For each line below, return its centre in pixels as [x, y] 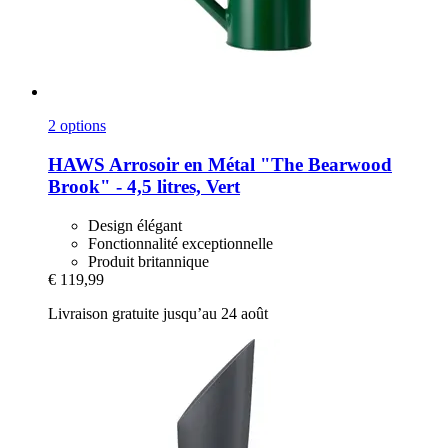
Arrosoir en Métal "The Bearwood [248, 164]
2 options [77, 126]
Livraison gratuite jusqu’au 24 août [158, 313]
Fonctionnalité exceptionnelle [180, 243]
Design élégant [135, 225]
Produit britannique [148, 261]
